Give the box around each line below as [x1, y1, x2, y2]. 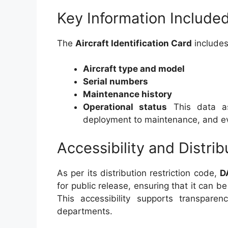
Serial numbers [83, 76, 148, 87]
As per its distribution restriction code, [57, 167, 220, 178]
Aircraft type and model [83, 64, 185, 74]
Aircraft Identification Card [75, 38, 192, 48]
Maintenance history [83, 89, 172, 99]
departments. [57, 206, 112, 216]
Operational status [83, 102, 167, 112]
